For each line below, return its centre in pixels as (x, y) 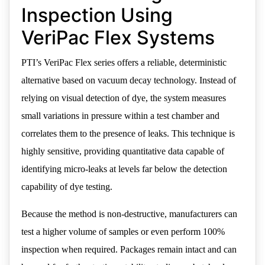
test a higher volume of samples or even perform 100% (123, 232)
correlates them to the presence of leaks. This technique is (128, 134)
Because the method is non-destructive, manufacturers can (129, 214)
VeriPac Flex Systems (118, 38)
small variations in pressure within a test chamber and (120, 116)
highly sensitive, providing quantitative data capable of (123, 151)
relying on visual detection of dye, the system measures (124, 98)
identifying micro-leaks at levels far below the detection (124, 169)
